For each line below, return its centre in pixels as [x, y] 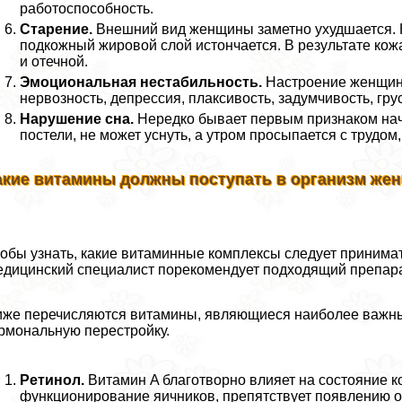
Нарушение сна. [77, 118]
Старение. [57, 29]
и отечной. [54, 61]
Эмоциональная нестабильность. [141, 82]
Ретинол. [52, 380]
